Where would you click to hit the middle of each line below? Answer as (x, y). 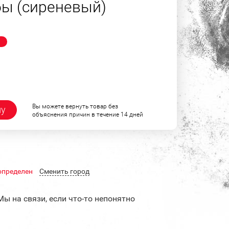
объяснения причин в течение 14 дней (88, 114)
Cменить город (64, 171)
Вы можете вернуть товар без (75, 106)
